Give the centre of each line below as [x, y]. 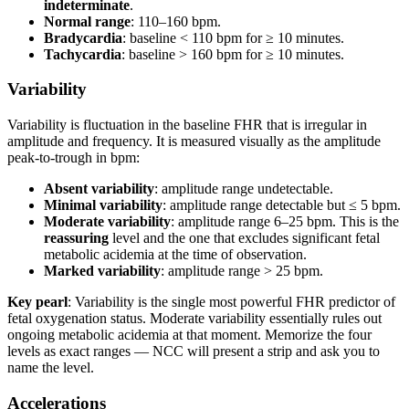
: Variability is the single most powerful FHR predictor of [231, 302]
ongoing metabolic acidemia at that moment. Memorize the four [189, 335]
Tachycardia [83, 54]
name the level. [51, 368]
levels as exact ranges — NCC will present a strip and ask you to [194, 351]
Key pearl [37, 302]
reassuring [76, 238]
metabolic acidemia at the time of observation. [175, 255]
